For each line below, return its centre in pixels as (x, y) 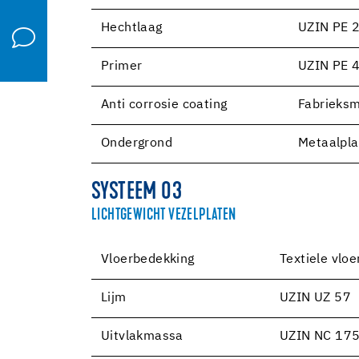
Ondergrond (137, 143)
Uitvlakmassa (142, 336)
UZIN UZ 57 (315, 298)
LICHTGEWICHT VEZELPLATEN (164, 215)
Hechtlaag (132, 28)
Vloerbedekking (148, 259)
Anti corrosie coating (164, 105)
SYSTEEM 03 (137, 193)
